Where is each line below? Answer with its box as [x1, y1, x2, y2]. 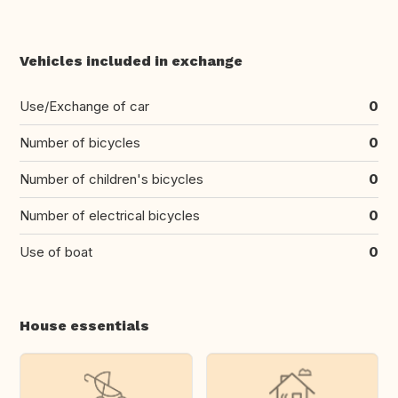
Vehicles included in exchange [20, 52, 243, 70]
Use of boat [20, 243, 92, 261]
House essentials [20, 317, 149, 335]
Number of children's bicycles [20, 171, 203, 188]
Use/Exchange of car [20, 98, 149, 115]
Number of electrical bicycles [20, 207, 200, 225]
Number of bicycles [20, 134, 140, 152]
